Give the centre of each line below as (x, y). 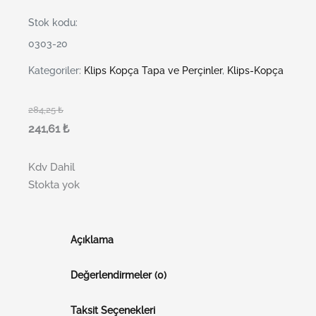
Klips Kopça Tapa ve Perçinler (153, 71)
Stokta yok (54, 184)
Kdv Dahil (51, 166)
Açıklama (92, 239)
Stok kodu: (53, 23)
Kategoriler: (56, 71)
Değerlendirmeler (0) (118, 275)
